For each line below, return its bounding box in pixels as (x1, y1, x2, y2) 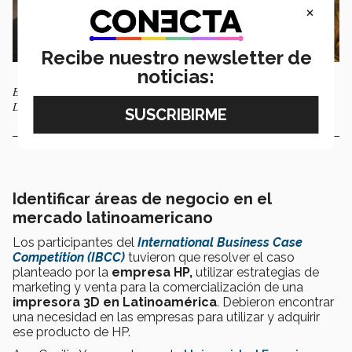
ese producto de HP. (13, 324, 134, 339)
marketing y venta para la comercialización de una (13, 279, 303, 295)
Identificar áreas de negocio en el (13, 189, 271, 208)
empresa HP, (112, 264, 196, 280)
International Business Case (137, 234, 302, 250)
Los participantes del (13, 234, 137, 250)
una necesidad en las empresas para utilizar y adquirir (13, 309, 320, 324)
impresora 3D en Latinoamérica (13, 294, 217, 310)
